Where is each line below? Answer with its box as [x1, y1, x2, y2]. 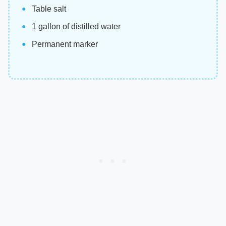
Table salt [32, 5, 66, 14]
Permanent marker [32, 40, 98, 49]
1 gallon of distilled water [32, 22, 121, 31]
